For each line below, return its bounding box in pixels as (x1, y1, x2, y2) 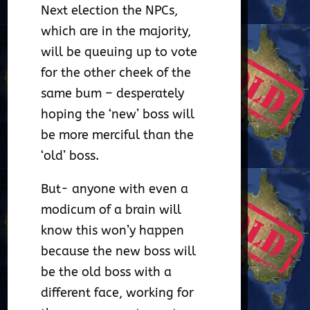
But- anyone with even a (41, 181, 189, 197)
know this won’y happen (41, 223, 185, 239)
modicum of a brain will (41, 202, 182, 218)
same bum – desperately (41, 86, 185, 102)
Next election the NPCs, (41, 3, 179, 19)
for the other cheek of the (41, 65, 192, 81)
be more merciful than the (41, 127, 194, 143)
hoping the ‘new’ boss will (41, 107, 195, 122)
